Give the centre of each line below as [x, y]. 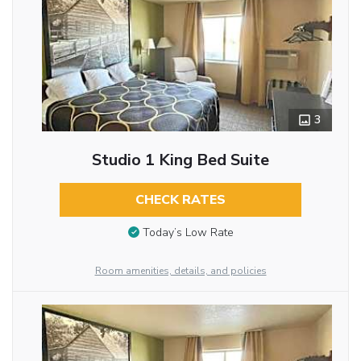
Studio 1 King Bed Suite [180, 160]
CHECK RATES [180, 199]
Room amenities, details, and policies [180, 270]
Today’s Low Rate [188, 233]
